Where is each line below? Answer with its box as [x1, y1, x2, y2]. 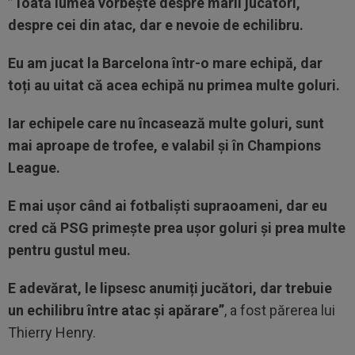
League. [8, 158, 60, 176]
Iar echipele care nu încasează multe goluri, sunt [8, 114, 324, 132]
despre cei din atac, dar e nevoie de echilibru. [8, 16, 303, 33]
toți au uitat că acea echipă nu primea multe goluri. [8, 76, 340, 94]
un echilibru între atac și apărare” [8, 301, 224, 319]
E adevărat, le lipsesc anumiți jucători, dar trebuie [8, 279, 332, 296]
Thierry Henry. [8, 323, 96, 341]
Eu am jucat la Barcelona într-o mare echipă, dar [8, 54, 323, 71]
